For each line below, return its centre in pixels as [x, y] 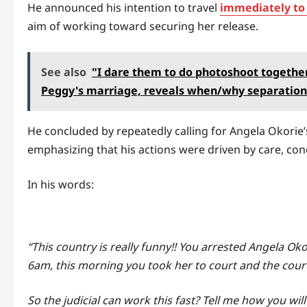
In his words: [61, 185]
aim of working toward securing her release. [143, 26]
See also [64, 72]
